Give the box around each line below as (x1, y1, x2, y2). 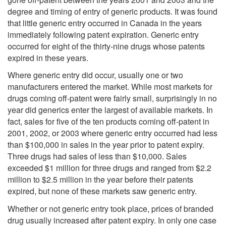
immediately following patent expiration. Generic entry (8, 28, 199, 40)
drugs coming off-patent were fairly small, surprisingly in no (8, 92, 217, 104)
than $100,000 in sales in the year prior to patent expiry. (8, 139, 204, 151)
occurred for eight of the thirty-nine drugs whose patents (8, 40, 205, 52)
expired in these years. (8, 51, 88, 64)
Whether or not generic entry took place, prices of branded (8, 202, 213, 214)
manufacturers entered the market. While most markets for (8, 81, 212, 93)
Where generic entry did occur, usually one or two (8, 69, 183, 81)
